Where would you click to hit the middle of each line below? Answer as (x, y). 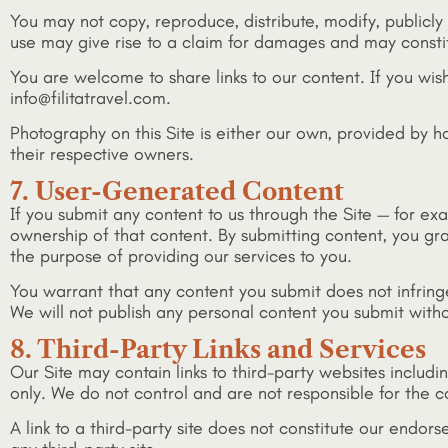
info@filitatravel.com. (90, 98)
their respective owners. (102, 154)
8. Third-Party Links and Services (218, 349)
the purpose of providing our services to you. (181, 255)
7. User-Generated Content (177, 191)
